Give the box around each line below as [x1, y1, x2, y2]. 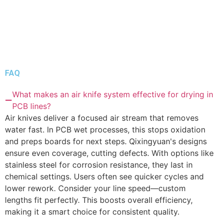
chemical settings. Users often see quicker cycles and [5, 172, 204, 182]
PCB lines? [12, 101, 51, 111]
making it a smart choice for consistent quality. [5, 207, 179, 217]
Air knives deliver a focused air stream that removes [5, 113, 198, 123]
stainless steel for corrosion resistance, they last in [5, 160, 193, 170]
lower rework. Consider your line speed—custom [5, 183, 186, 194]
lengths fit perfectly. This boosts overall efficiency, [5, 195, 193, 205]
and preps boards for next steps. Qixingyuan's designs [5, 136, 207, 147]
